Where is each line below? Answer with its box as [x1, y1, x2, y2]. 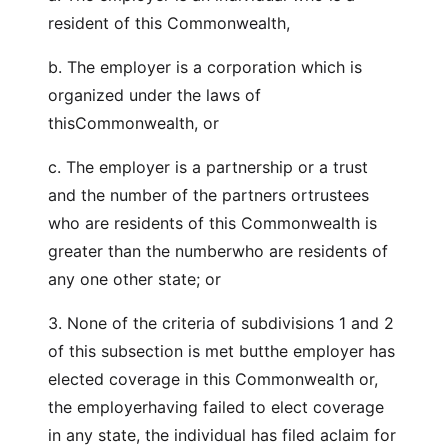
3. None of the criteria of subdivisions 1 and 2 [48, 313, 394, 333]
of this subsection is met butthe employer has [48, 341, 395, 361]
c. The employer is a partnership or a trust [48, 157, 368, 177]
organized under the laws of [48, 85, 261, 105]
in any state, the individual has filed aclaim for [48, 425, 396, 445]
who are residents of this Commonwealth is [48, 213, 377, 233]
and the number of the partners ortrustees [48, 185, 369, 205]
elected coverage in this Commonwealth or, [48, 369, 378, 389]
